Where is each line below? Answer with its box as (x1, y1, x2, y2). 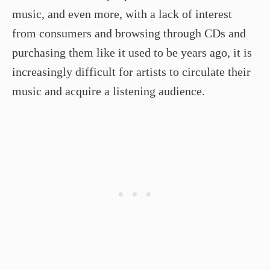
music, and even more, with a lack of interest (12, 7, 232, 20)
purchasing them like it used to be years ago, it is (12, 45, 252, 59)
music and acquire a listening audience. (12, 84, 205, 98)
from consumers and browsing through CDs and (12, 26, 246, 40)
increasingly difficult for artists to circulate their (12, 64, 251, 78)
